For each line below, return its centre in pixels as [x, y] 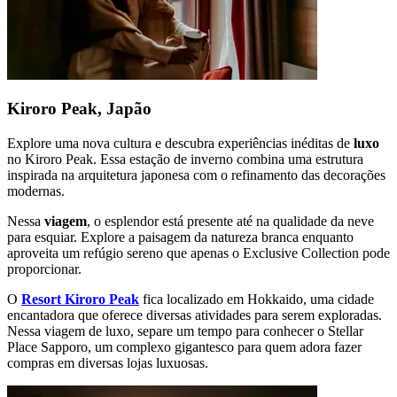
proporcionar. [44, 269]
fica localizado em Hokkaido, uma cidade [257, 299]
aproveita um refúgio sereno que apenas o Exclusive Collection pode [198, 253]
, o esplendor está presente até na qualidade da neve [230, 221]
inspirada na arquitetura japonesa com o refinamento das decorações [196, 175]
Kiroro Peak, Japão [79, 109]
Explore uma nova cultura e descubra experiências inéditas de [180, 143]
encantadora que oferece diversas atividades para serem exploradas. [195, 315]
